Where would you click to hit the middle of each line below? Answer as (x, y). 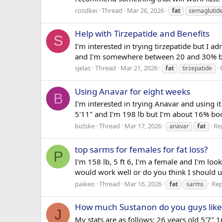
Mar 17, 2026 (143, 126)
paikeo (85, 184)
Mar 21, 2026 (139, 68)
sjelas (83, 68)
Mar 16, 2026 (143, 184)
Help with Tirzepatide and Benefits (142, 33)
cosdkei (86, 10)
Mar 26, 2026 (145, 10)
